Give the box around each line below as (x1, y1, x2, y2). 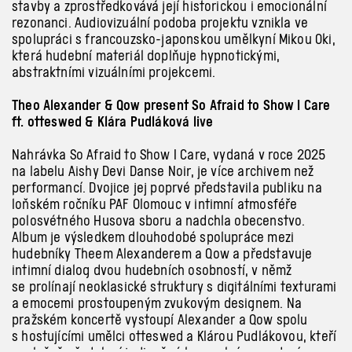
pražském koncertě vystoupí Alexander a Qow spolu (12, 311, 308, 328)
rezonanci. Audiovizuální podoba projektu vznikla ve (12, 13, 309, 31)
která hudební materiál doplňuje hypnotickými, (12, 46, 280, 64)
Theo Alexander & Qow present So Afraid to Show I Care (12, 97, 331, 114)
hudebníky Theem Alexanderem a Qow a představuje (12, 245, 313, 262)
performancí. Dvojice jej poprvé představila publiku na (12, 179, 322, 196)
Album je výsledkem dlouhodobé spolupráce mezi (12, 229, 295, 246)
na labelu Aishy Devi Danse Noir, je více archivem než (12, 163, 314, 180)
